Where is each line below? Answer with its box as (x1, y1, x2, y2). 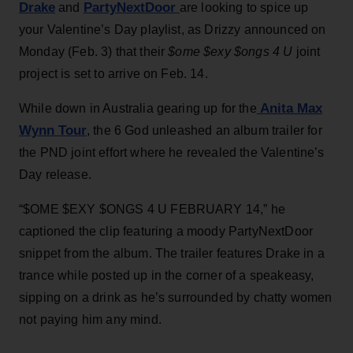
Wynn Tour (19, 122, 87, 138)
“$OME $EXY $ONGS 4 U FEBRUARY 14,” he (19, 202, 285, 216)
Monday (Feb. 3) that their (19, 44, 169, 58)
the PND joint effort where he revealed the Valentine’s (19, 145, 325, 159)
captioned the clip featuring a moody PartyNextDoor (19, 224, 314, 238)
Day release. (19, 167, 91, 181)
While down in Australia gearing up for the (19, 101, 257, 115)
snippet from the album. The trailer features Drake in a (19, 246, 325, 260)
